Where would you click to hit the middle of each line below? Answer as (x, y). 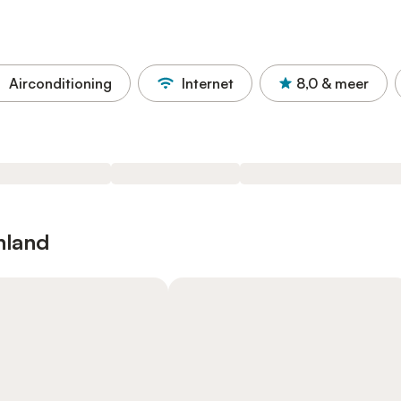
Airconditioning (60, 83)
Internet (208, 83)
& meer (345, 83)
